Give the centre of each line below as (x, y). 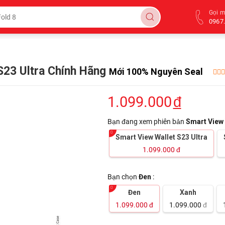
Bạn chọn (123, 177)
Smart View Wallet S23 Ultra (161, 137)
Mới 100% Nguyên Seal (156, 72)
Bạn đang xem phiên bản (146, 122)
